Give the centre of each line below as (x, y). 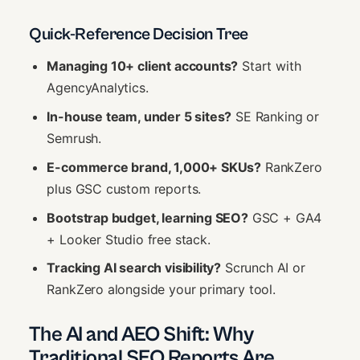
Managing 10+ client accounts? (143, 66)
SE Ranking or (275, 117)
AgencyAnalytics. (98, 88)
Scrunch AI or (263, 268)
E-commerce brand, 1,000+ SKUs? (154, 167)
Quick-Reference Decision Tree (139, 34)
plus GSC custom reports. (124, 188)
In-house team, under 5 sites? (139, 117)
